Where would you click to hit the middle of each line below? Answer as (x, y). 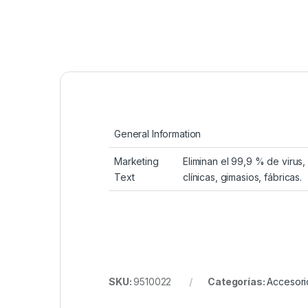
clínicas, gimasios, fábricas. (242, 177)
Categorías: (238, 282)
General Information (158, 134)
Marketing (136, 162)
